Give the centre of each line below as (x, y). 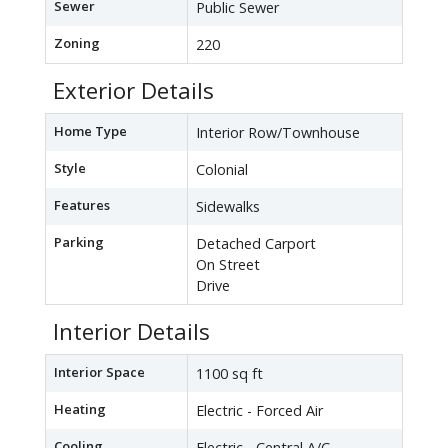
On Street (228, 265)
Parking (79, 242)
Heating (80, 409)
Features (82, 205)
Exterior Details (133, 91)
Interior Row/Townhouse (278, 133)
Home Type (90, 131)
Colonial (222, 170)
